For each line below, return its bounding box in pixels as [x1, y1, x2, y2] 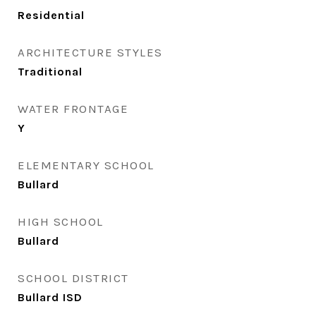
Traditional [18, 65, 83, 78]
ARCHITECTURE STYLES [18, 45, 163, 59]
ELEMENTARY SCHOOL [18, 158, 154, 172]
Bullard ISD [18, 291, 83, 304]
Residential [18, 8, 85, 22]
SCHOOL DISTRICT [18, 271, 129, 285]
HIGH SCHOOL [18, 214, 104, 229]
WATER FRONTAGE [18, 102, 128, 116]
